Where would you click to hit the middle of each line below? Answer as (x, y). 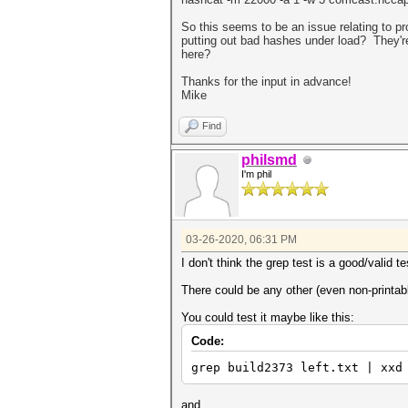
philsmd (269, 160)
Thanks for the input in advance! (266, 82)
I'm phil (256, 174)
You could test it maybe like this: (268, 317)
